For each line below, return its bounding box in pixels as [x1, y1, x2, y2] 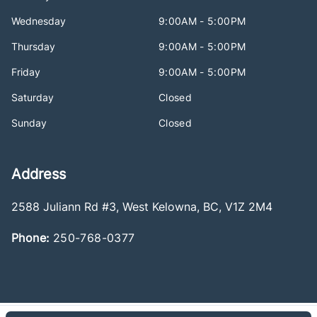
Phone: [11, 230, 50, 245]
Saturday [11, 91, 54, 103]
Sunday [11, 116, 47, 129]
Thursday [11, 40, 55, 52]
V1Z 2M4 [225, 199, 272, 214]
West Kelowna [122, 199, 197, 214]
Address [11, 165, 66, 183]
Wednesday [11, 14, 66, 27]
